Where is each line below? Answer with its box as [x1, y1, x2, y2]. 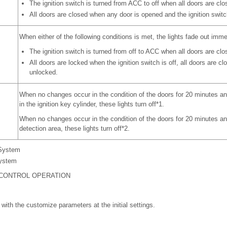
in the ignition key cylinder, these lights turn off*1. [19, 100, 164, 108]
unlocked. [29, 68, 58, 76]
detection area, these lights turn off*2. [19, 125, 130, 132]
